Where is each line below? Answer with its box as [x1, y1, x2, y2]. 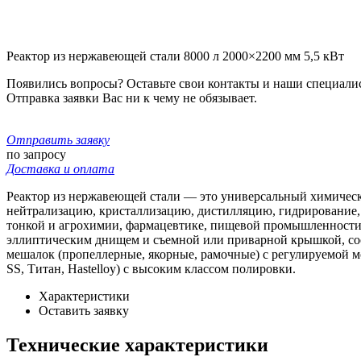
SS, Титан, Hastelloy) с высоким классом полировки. [6, 261, 296, 276]
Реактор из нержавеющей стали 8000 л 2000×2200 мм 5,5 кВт [6, 48, 344, 63]
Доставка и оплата [6, 161, 114, 176]
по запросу [6, 147, 66, 161]
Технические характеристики [6, 334, 268, 355]
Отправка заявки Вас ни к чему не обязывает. [6, 90, 257, 105]
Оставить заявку [39, 303, 129, 317]
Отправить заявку [6, 132, 110, 147]
